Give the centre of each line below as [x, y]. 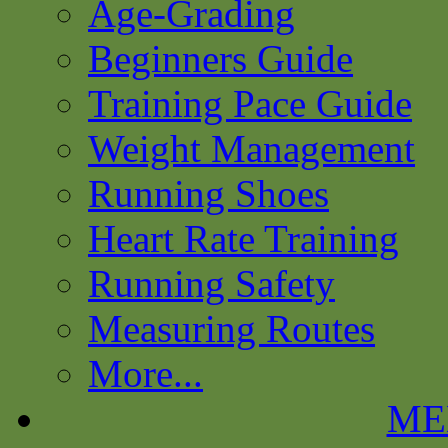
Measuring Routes [231, 328]
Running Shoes [208, 193]
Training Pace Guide [250, 103]
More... [145, 373]
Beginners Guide [220, 58]
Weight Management [251, 148]
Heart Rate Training [243, 238]
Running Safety [211, 283]
